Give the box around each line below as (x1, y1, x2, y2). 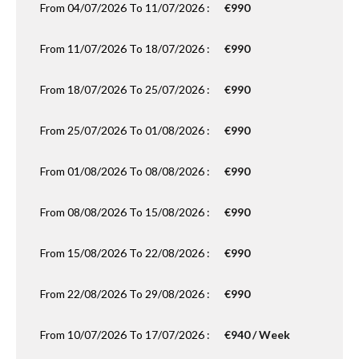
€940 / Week (224, 328, 290, 341)
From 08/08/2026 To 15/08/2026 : (40, 205, 212, 219)
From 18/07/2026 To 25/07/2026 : (40, 83, 212, 96)
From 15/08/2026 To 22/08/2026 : (40, 246, 212, 260)
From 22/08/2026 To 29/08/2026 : (40, 287, 212, 301)
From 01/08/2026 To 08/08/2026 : (40, 164, 212, 178)
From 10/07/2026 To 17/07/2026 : (40, 328, 212, 341)
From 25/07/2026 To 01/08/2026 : (40, 123, 212, 137)
